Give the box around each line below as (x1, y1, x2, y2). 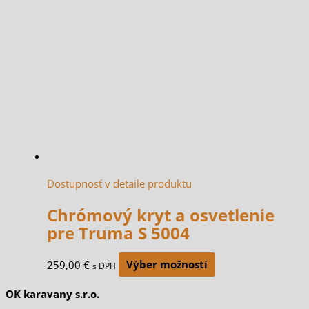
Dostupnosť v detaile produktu (47, 177, 192, 191)
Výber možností (126, 257, 208, 272)
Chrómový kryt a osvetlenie (47, 203, 275, 226)
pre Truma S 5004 (47, 221, 190, 244)
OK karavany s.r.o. (6, 286, 99, 301)
